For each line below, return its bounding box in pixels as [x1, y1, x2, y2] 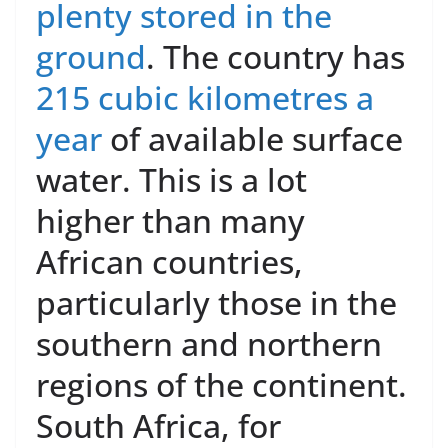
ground [36, 35, 146, 79]
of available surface [102, 117, 403, 161]
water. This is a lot [36, 158, 307, 202]
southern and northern [36, 322, 382, 366]
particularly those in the [36, 281, 397, 325]
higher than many [36, 199, 305, 243]
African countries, [36, 240, 303, 284]
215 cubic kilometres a [36, 76, 374, 120]
